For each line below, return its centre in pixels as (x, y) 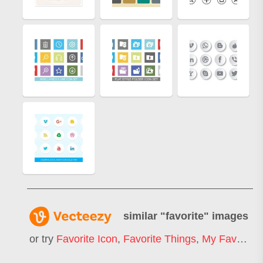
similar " (144, 216)
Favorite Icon (87, 239)
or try (43, 239)
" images (226, 216)
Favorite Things (160, 239)
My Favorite (219, 239)
